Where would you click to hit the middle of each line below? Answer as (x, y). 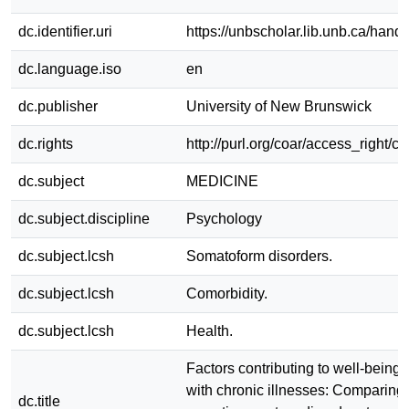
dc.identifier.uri (65, 31)
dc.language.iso (70, 68)
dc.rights (46, 143)
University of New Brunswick (279, 106)
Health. (210, 330)
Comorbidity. (227, 293)
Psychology (224, 218)
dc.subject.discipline (84, 218)
